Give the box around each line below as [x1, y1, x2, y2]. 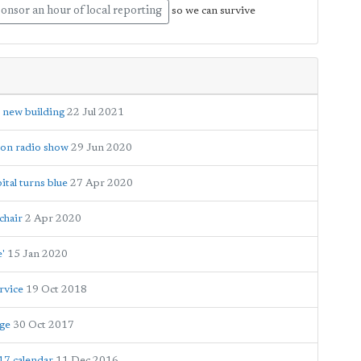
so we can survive [169, 6, 255, 17]
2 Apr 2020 [25, 214, 81, 224]
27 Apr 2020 [70, 178, 133, 189]
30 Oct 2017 [13, 320, 74, 330]
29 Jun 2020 [71, 143, 132, 153]
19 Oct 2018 [26, 284, 87, 295]
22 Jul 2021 [67, 107, 124, 118]
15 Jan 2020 [7, 249, 68, 259]
